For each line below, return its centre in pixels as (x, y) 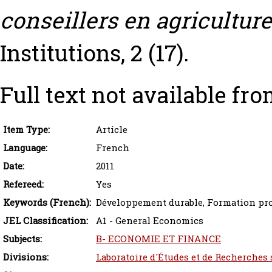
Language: (25, 148)
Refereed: (23, 184)
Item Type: (26, 130)
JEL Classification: (46, 221)
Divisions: (26, 257)
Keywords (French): (47, 202)
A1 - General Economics (150, 221)
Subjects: (22, 239)
